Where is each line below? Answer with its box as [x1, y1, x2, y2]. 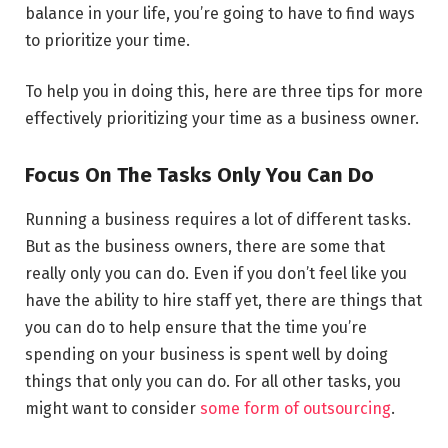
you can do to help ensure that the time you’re [25, 317, 367, 337]
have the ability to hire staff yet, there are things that [25, 290, 422, 310]
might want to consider [25, 398, 200, 418]
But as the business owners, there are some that [25, 236, 385, 256]
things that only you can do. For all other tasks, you [25, 371, 401, 391]
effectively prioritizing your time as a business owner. [25, 109, 419, 129]
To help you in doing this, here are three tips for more [25, 82, 423, 102]
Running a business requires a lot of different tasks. [25, 209, 411, 229]
